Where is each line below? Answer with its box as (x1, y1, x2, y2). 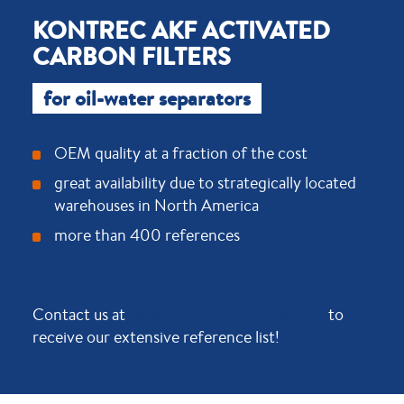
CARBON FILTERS (32, 39, 231, 73)
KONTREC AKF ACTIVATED (32, 13, 330, 47)
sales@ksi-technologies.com (128, 304, 325, 326)
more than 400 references (53, 224, 240, 245)
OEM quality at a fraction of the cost (53, 142, 308, 163)
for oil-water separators (42, 84, 251, 112)
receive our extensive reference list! (32, 326, 280, 348)
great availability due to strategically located (53, 171, 356, 193)
